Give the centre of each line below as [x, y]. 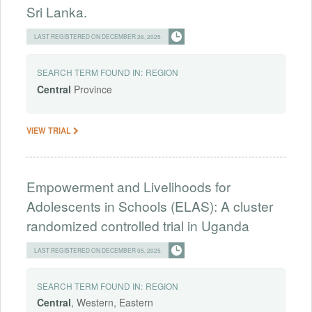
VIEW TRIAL [50, 130]
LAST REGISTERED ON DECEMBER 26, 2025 [97, 36]
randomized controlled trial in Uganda [138, 225]
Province [92, 89]
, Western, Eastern [112, 303]
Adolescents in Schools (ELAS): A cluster [150, 205]
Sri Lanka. [57, 11]
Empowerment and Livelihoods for [128, 186]
